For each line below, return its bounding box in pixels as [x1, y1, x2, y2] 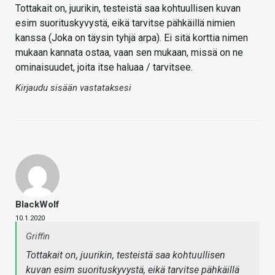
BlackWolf [15, 199, 60, 211]
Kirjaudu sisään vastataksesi [15, 82, 131, 94]
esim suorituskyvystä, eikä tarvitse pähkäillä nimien [15, 17, 235, 29]
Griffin [26, 231, 50, 242]
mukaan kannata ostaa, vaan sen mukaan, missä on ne [15, 47, 243, 59]
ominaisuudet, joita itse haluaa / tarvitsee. [15, 61, 193, 74]
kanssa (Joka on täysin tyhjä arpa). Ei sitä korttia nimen [15, 32, 248, 44]
